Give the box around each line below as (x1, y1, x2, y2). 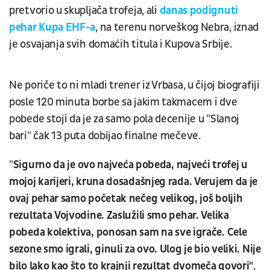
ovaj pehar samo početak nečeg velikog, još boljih (9, 191, 243, 206)
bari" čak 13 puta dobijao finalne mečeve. (9, 128, 203, 143)
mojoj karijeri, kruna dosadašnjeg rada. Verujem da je (9, 174, 258, 189)
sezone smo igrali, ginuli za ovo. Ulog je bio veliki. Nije (9, 242, 261, 256)
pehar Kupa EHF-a (9, 20, 96, 34)
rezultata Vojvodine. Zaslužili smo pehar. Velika (9, 208, 229, 222)
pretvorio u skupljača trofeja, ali (9, 3, 160, 17)
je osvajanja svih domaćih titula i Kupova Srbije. (9, 37, 232, 51)
